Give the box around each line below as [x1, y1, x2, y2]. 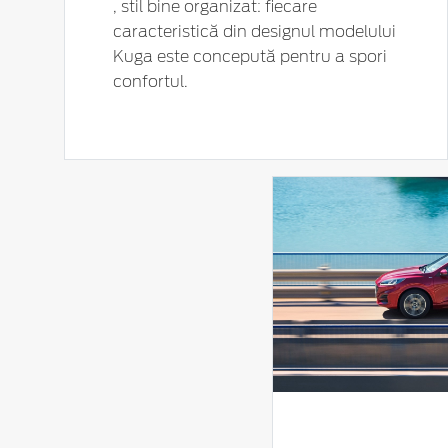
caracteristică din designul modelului [113, 24, 396, 41]
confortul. [113, 74, 188, 91]
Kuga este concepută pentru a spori [113, 49, 387, 66]
